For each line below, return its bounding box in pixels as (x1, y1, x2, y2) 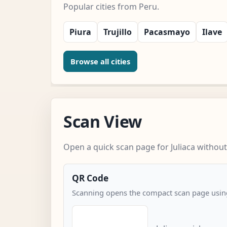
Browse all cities (70, 56, 130, 66)
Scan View (63, 110, 142, 132)
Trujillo (103, 26, 132, 37)
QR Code (72, 172, 108, 184)
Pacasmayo (144, 26, 190, 37)
